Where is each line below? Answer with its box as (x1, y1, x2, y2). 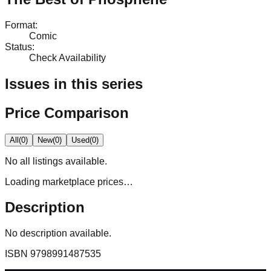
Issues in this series (5, 75, 143, 92)
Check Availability (29, 52, 106, 63)
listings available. (30, 155, 107, 166)
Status (5, 41, 32, 52)
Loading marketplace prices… (5, 176, 133, 187)
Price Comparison (5, 104, 129, 121)
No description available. (5, 228, 111, 239)
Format (5, 19, 35, 30)
